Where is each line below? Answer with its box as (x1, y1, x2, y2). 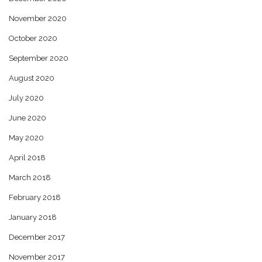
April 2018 (9, 153, 46, 162)
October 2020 (9, 33, 57, 43)
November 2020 (9, 13, 67, 23)
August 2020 (9, 73, 54, 82)
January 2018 (9, 212, 57, 222)
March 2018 (9, 173, 51, 182)
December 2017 (9, 232, 65, 242)
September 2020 (9, 53, 68, 63)
